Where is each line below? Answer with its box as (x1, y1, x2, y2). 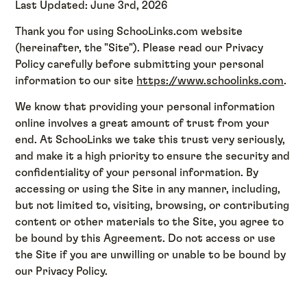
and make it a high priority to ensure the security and (15, 151, 291, 162)
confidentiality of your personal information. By (15, 167, 259, 179)
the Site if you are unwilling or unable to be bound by (15, 249, 286, 261)
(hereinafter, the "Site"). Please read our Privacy (15, 42, 264, 54)
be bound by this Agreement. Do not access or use (15, 233, 276, 245)
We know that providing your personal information (15, 101, 275, 113)
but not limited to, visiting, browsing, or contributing (15, 200, 290, 212)
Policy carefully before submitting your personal (15, 59, 265, 71)
